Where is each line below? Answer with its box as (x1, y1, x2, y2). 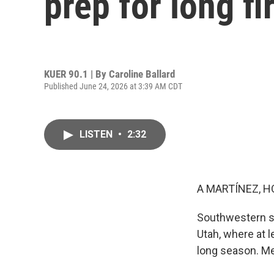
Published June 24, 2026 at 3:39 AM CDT (44, 81, 182, 91)
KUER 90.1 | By (44, 67, 109, 80)
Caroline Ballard (109, 67, 175, 80)
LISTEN (80, 128, 115, 140)
